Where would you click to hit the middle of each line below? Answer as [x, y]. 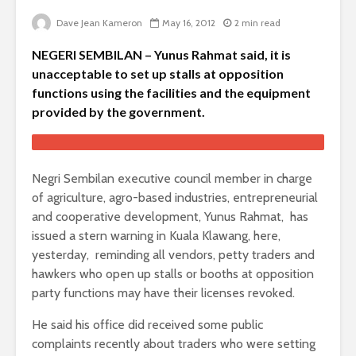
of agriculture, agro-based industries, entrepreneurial [175, 198]
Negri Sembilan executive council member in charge [172, 179]
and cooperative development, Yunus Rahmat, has [170, 217]
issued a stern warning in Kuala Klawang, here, [156, 236]
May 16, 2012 [189, 23]
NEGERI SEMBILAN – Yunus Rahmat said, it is [161, 55]
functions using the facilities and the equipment [171, 93]
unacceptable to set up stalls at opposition [158, 74]
